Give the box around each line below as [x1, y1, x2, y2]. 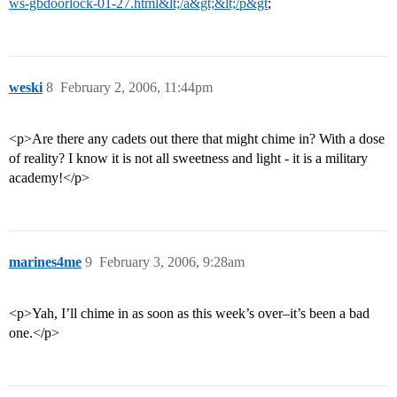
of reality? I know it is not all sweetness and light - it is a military [9, 151, 368, 167]
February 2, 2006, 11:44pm [60, 80, 213, 96]
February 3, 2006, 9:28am [99, 254, 245, 270]
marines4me [9, 254, 82, 270]
